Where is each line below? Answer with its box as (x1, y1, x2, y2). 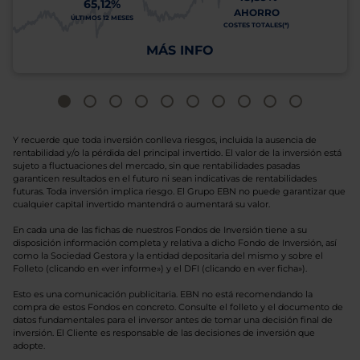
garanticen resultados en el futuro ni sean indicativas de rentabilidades (13, 173, 317, 184)
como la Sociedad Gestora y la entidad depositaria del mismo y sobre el (13, 250, 323, 261)
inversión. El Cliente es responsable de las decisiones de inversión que (13, 327, 315, 338)
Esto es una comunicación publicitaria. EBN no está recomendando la (13, 288, 313, 300)
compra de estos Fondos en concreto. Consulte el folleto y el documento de (13, 301, 343, 313)
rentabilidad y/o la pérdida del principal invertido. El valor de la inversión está (13, 147, 342, 158)
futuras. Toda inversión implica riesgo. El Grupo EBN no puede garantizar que (13, 186, 346, 197)
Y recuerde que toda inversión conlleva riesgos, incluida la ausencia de (13, 134, 317, 145)
